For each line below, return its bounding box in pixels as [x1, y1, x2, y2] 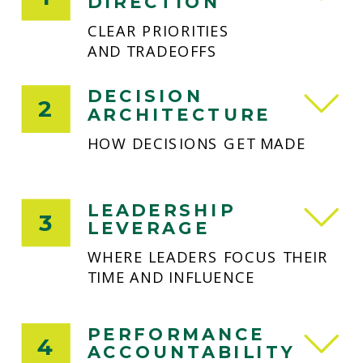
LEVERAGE [87, 216, 211, 239]
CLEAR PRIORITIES [87, 20, 230, 41]
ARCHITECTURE [87, 103, 271, 126]
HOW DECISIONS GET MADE [87, 133, 306, 154]
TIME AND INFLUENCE [87, 267, 255, 288]
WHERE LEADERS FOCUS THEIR [87, 246, 329, 267]
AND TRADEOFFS [87, 41, 218, 62]
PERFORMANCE [87, 323, 266, 345]
